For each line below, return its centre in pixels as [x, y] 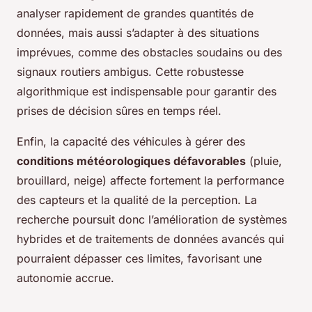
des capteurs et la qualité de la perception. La [137, 200]
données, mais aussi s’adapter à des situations [138, 33]
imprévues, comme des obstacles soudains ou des [149, 53]
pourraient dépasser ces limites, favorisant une [139, 259]
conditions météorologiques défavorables [131, 161]
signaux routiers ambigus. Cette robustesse [130, 72]
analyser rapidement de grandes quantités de [135, 14]
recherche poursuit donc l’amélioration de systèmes [152, 220]
